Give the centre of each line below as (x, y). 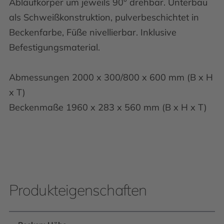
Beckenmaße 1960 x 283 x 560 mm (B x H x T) (108, 107)
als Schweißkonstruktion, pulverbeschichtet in (104, 17)
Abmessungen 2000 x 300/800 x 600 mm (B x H (111, 77)
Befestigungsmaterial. (54, 47)
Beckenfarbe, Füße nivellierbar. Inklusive (93, 32)
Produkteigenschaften (78, 190)
